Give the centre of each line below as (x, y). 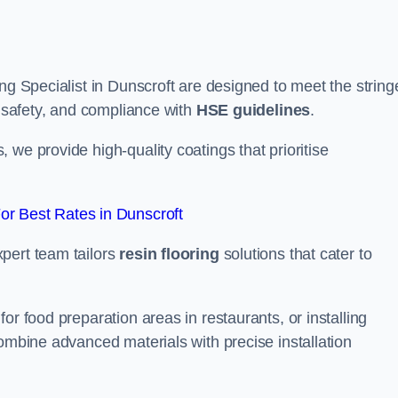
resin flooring (169, 254)
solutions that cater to (295, 254)
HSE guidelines (253, 110)
